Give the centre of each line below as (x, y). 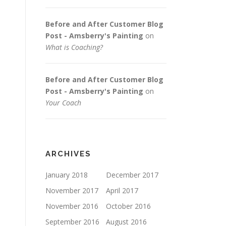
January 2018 (67, 175)
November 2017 (72, 190)
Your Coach (63, 103)
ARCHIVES (68, 154)
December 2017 (132, 175)
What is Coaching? (74, 47)
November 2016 (72, 206)
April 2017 (122, 190)
